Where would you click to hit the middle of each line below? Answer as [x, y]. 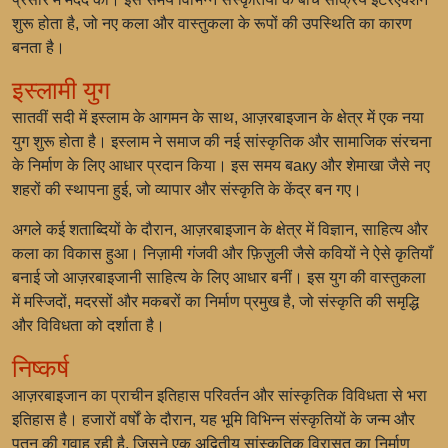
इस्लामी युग [61, 90]
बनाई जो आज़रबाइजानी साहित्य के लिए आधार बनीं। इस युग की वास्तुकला [219, 277]
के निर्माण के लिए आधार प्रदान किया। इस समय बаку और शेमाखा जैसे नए [221, 165]
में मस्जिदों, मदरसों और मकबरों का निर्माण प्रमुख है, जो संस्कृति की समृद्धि [215, 301]
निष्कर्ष [40, 368]
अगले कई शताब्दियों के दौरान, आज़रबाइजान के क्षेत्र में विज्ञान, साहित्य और [220, 229]
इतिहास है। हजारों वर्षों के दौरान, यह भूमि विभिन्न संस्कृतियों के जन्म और [213, 419]
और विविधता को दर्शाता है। [88, 325]
